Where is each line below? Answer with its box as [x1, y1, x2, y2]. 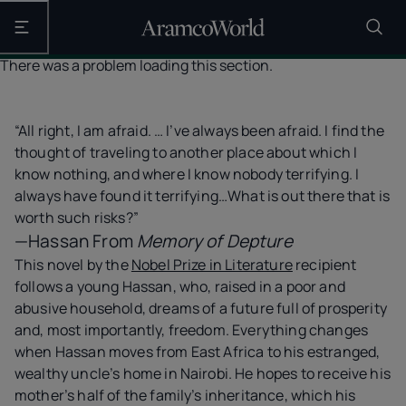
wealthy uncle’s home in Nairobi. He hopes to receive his [14, 363, 391, 383]
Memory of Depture [137, 229, 293, 253]
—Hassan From [14, 229, 138, 253]
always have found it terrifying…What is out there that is [14, 186, 391, 206]
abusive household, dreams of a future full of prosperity [14, 298, 387, 318]
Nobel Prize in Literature [130, 255, 293, 275]
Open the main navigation [20, 25, 155, 40]
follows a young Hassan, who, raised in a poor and [14, 276, 345, 296]
